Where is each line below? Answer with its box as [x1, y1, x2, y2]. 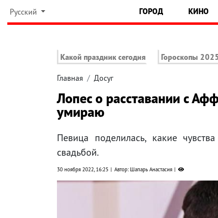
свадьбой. [57, 146, 99, 159]
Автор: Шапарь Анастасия [114, 166, 172, 173]
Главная [57, 73, 83, 83]
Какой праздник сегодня [60, 52, 145, 62]
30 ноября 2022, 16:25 [57, 166, 109, 173]
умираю [57, 103, 105, 121]
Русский [9, 7, 39, 17]
